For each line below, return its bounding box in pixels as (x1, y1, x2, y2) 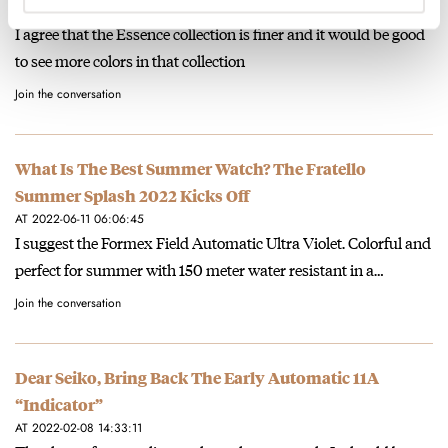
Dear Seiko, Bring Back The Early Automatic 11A (15, 367, 379, 388)
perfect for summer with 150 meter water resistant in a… (15, 258, 384, 281)
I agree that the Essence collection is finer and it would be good (15, 22, 425, 45)
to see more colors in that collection (15, 49, 245, 72)
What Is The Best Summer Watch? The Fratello (15, 158, 366, 179)
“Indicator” (15, 394, 103, 415)
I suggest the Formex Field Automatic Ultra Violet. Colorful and (15, 231, 431, 254)
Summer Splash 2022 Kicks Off (15, 185, 249, 206)
